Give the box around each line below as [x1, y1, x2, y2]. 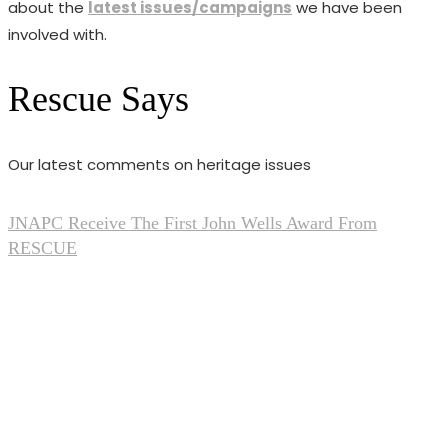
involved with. [8, 24, 107, 46]
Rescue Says [8, 79, 189, 120]
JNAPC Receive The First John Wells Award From [8, 213, 377, 233]
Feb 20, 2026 [8, 280, 89, 299]
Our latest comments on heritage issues [8, 154, 311, 175]
